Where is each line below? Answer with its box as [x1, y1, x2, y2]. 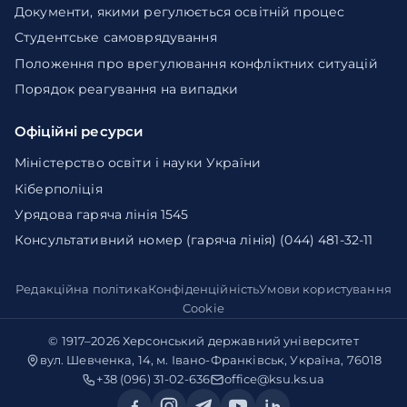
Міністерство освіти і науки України [15, 154, 262, 172]
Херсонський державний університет [122, 333, 359, 349]
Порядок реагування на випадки [15, 80, 239, 97]
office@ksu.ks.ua [224, 372, 325, 387]
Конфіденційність [147, 282, 260, 297]
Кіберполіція [15, 180, 103, 197]
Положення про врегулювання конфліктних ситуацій [15, 55, 378, 72]
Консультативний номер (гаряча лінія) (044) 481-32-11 [15, 232, 373, 249]
